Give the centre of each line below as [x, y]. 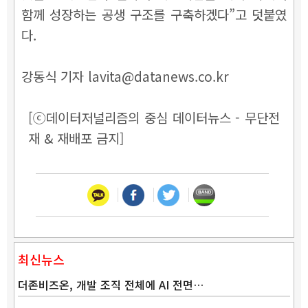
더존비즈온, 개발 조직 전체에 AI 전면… [111, 284]
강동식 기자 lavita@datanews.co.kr [125, 76]
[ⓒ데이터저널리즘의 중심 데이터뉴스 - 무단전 [154, 117]
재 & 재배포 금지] [76, 137]
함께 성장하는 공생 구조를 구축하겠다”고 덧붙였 [154, 14]
